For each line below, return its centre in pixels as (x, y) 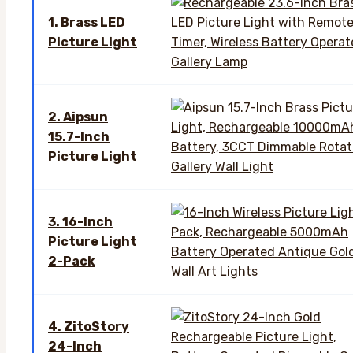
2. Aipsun (78, 117)
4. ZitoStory (89, 326)
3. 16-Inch (80, 221)
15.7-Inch (79, 136)
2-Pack (72, 261)
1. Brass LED (87, 22)
